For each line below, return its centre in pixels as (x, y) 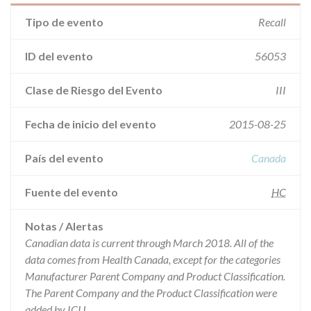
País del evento (64, 158)
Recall (272, 22)
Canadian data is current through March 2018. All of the (149, 243)
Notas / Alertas (64, 226)
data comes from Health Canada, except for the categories (153, 259)
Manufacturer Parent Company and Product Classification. (155, 276)
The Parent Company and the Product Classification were (151, 293)
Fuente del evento (72, 192)
